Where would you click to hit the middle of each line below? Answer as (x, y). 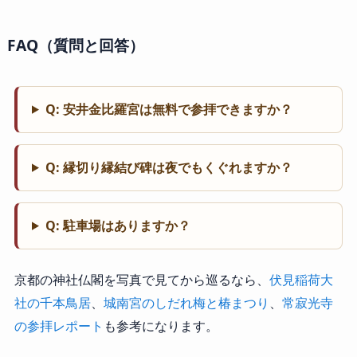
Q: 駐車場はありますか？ (118, 225)
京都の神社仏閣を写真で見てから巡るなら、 (141, 279)
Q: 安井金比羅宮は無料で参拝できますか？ (169, 109)
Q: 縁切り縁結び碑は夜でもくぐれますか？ (169, 167)
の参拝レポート (59, 326)
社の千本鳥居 (52, 302)
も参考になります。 (161, 326)
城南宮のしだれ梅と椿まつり (186, 302)
